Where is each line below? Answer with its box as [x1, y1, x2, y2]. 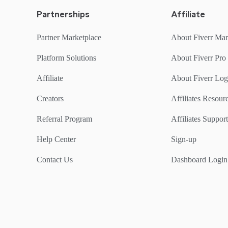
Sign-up [171, 134, 196, 144]
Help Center [37, 134, 76, 144]
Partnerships [37, 10, 90, 19]
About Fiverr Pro [171, 53, 226, 62]
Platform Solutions [37, 53, 96, 62]
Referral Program [37, 114, 92, 123]
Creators [37, 94, 64, 103]
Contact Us [37, 155, 73, 164]
